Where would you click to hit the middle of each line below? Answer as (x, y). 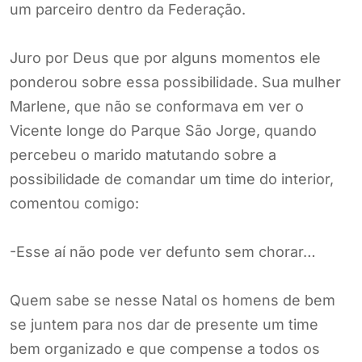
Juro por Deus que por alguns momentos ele (165, 57)
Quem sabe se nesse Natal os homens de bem (173, 300)
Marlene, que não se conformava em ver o (157, 106)
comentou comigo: (74, 203)
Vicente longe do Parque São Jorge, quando (163, 130)
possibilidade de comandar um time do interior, (172, 179)
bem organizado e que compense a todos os (165, 348)
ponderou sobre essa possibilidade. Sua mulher (175, 82)
